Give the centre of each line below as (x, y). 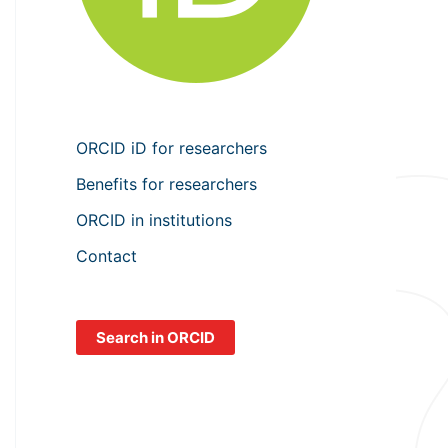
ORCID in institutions (154, 219)
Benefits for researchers (166, 183)
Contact (106, 255)
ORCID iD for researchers (171, 147)
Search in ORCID (155, 337)
